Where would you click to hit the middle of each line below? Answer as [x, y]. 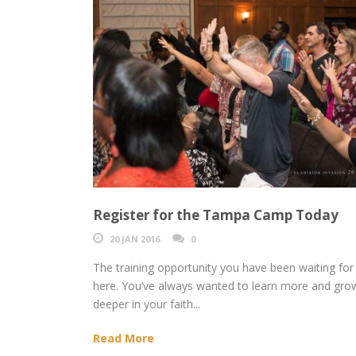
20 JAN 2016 [135, 239]
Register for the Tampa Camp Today [216, 215]
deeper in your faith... [147, 304]
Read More [124, 339]
